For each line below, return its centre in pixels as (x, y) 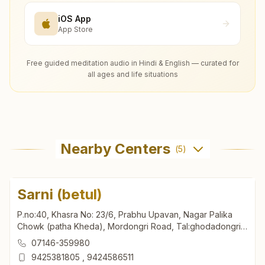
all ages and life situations (132, 75)
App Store (75, 29)
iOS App (75, 18)
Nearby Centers (115, 149)
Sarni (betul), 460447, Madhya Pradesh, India (106, 238)
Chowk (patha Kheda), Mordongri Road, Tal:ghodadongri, (130, 227)
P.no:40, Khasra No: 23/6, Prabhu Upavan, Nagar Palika (125, 215)
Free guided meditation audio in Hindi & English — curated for (132, 63)
